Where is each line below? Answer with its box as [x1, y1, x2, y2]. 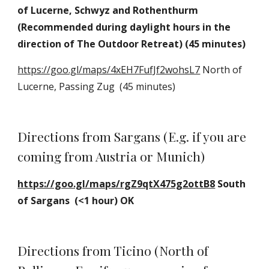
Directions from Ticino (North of [17, 242, 209, 259]
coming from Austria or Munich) [17, 148, 205, 165]
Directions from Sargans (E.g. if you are [17, 128, 247, 145]
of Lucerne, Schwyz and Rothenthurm [17, 4, 199, 17]
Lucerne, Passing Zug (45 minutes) [17, 80, 176, 93]
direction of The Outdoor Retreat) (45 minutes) [17, 37, 246, 50]
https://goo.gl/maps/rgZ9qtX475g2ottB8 [17, 177, 216, 190]
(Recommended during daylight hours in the [17, 20, 231, 34]
